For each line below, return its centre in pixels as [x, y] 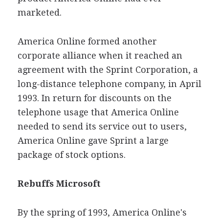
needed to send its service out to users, [102, 126]
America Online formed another [87, 41]
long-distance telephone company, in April [109, 84]
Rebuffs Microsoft [59, 183]
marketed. [39, 12]
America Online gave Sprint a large [93, 140]
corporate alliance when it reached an [100, 55]
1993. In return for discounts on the [94, 98]
